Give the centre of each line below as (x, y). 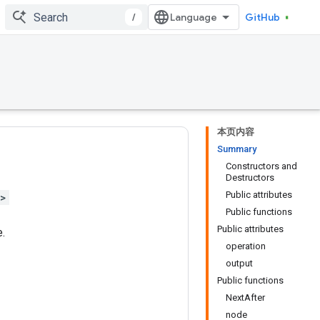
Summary (237, 149)
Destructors (250, 177)
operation (246, 246)
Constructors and (261, 166)
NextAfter (245, 297)
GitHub (262, 17)
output (239, 263)
